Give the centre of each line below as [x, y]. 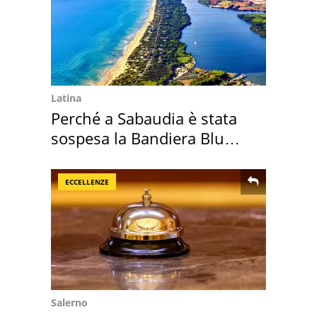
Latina [66, 98]
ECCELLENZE [87, 181]
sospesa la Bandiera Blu [138, 138]
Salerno [69, 302]
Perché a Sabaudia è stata [144, 118]
